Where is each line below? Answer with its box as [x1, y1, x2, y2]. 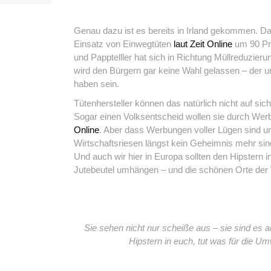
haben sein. [74, 79, 119, 89]
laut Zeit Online [174, 39, 232, 49]
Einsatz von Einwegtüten [74, 39, 174, 49]
